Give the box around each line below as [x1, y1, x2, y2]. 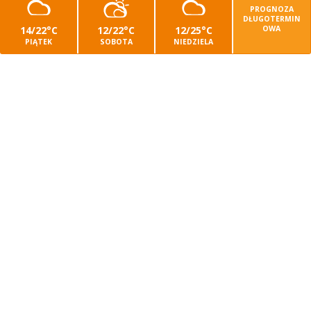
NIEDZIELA [174, 37, 214, 47]
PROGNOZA [249, 4, 294, 15]
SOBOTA [99, 37, 133, 47]
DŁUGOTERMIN [242, 14, 301, 24]
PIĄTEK [25, 37, 53, 47]
